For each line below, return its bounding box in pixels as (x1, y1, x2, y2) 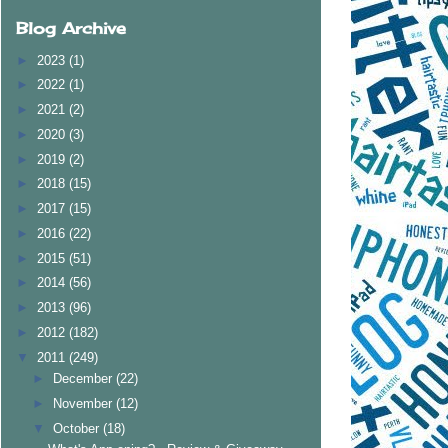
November (52, 395, 116, 411)
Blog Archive (16, 18, 126, 39)
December (52, 371, 116, 387)
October (52, 420, 103, 436)
